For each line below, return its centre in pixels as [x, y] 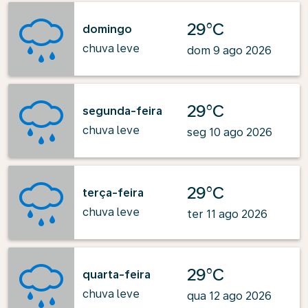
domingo [107, 29]
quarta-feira [117, 274]
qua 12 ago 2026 [229, 296]
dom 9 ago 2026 [229, 51]
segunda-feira [122, 111]
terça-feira [113, 192]
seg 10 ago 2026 [230, 132]
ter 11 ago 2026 [227, 214]
